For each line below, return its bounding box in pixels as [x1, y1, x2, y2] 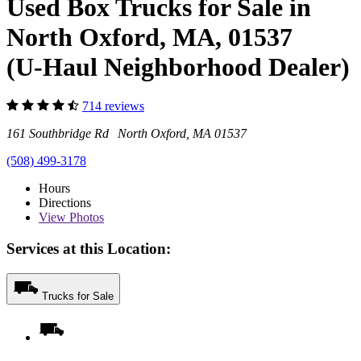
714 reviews [82, 99, 144, 114]
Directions [39, 196, 91, 210]
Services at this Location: [6, 239, 171, 257]
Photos [66, 210, 104, 225]
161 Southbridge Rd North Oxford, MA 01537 [6, 127, 247, 141]
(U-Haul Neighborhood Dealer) [6, 52, 350, 81]
